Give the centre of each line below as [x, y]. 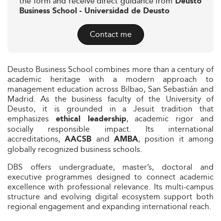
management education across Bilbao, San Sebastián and [110, 89]
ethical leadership [91, 119]
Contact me [110, 34]
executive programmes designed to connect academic [110, 177]
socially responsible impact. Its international [110, 129]
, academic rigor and [170, 119]
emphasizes [32, 119]
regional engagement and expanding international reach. [109, 206]
